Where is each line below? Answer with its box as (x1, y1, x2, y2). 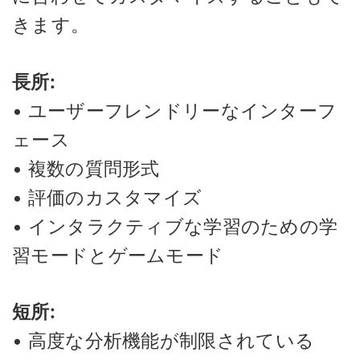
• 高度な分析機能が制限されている (12, 329, 315, 353)
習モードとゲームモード (12, 243, 224, 267)
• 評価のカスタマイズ (12, 186, 202, 209)
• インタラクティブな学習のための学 (12, 215, 338, 238)
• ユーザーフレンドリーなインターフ (12, 99, 337, 122)
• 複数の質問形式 (12, 157, 160, 180)
